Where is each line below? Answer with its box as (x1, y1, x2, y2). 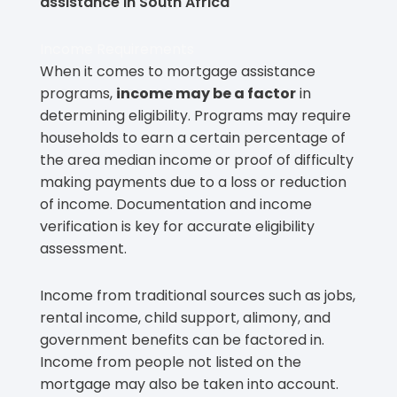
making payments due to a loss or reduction (40, 171, 346, 192)
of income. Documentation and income (40, 193, 312, 214)
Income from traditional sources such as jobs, (40, 284, 355, 306)
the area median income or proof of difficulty (40, 149, 354, 170)
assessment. (40, 237, 127, 259)
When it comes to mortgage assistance (40, 60, 315, 82)
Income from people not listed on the (40, 351, 301, 372)
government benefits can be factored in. (40, 329, 324, 350)
